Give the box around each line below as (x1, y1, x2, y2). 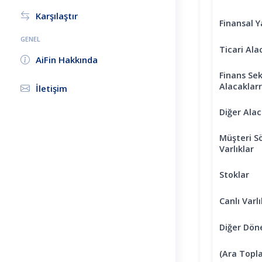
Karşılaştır (36, 10, 78, 22)
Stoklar (219, 168, 249, 180)
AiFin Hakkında (36, 54, 98, 65)
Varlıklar (219, 143, 254, 154)
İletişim (36, 82, 67, 94)
